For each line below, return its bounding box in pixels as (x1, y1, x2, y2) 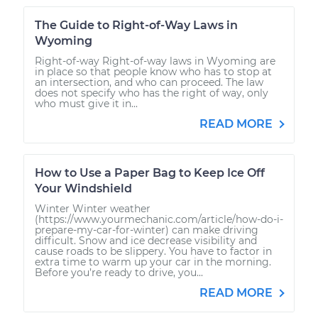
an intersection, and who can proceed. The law (35, 75, 263, 89)
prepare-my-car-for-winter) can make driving (35, 223, 258, 236)
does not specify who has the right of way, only (35, 86, 268, 99)
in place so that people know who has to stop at (35, 65, 272, 78)
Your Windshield (35, 181, 132, 195)
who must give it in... (35, 97, 138, 110)
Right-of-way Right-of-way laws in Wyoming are (35, 54, 275, 67)
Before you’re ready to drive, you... (35, 265, 203, 279)
